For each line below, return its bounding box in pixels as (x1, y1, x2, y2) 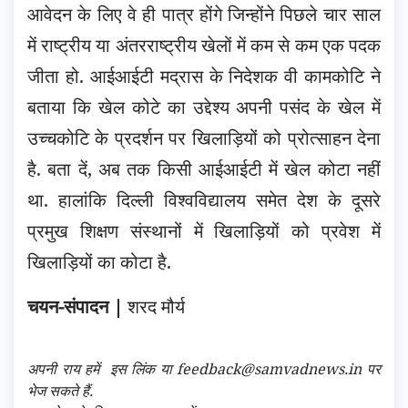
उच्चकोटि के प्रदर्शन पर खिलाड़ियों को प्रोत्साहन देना (27, 125, 381, 150)
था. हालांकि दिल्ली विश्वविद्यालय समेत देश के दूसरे (27, 187, 381, 212)
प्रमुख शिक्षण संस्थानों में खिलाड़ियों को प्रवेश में (27, 218, 381, 243)
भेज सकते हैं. (27, 380, 93, 401)
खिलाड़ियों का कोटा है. (27, 249, 171, 274)
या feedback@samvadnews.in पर (159, 358, 381, 379)
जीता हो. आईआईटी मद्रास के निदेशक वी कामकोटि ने (27, 63, 381, 88)
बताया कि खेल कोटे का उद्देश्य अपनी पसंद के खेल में (27, 94, 381, 119)
